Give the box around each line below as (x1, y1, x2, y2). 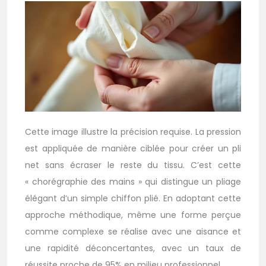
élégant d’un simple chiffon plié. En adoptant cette (25, 192, 241, 205)
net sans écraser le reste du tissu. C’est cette (25, 159, 241, 172)
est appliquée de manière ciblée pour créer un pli (25, 142, 241, 155)
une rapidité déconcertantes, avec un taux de (25, 242, 241, 255)
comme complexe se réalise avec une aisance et (25, 226, 241, 238)
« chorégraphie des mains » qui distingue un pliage (25, 176, 241, 188)
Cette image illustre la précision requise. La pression (25, 126, 241, 138)
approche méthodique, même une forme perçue (25, 209, 241, 221)
